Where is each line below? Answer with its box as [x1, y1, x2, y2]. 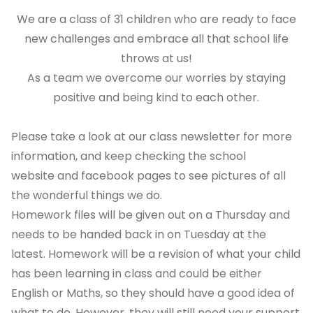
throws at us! [120, 50, 192, 66]
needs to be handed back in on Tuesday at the [11, 226, 266, 242]
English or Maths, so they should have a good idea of [11, 285, 295, 301]
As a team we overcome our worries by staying [27, 70, 286, 86]
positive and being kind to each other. [53, 89, 260, 105]
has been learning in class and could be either [11, 265, 262, 282]
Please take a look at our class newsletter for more [11, 129, 292, 145]
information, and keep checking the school [11, 148, 246, 164]
